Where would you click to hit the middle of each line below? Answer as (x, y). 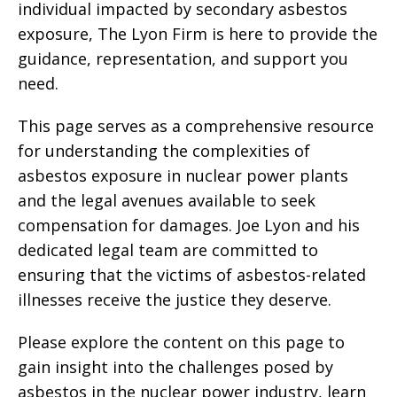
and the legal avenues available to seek (167, 200)
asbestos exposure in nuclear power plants (183, 175)
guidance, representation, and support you (183, 58)
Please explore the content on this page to (181, 342)
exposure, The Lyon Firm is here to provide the (198, 34)
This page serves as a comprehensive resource (196, 126)
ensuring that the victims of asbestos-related (192, 275)
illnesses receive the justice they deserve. (175, 300)
